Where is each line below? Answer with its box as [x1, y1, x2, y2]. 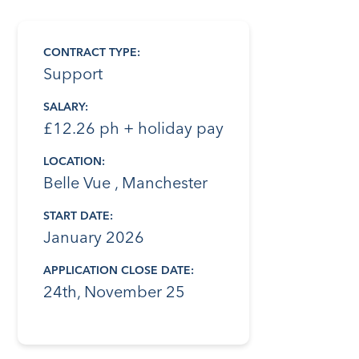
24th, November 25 [43, 285, 186, 302]
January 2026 [43, 231, 145, 248]
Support [43, 67, 103, 84]
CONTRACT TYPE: [43, 47, 141, 59]
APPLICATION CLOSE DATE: [43, 265, 195, 277]
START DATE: [43, 211, 114, 223]
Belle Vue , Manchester [43, 176, 208, 193]
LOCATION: [43, 156, 106, 168]
